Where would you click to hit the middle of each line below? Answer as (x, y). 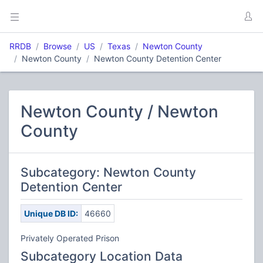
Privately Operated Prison (70, 238)
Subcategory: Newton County (108, 172)
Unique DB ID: (51, 213)
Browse (58, 46)
